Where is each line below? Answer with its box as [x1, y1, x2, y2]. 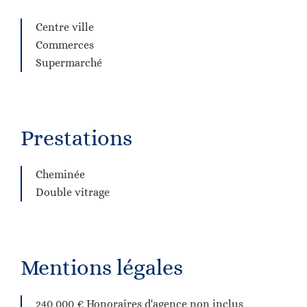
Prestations [21, 125, 132, 150]
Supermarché [36, 56, 102, 69]
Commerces [36, 38, 94, 51]
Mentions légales [21, 255, 183, 280]
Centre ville [36, 21, 94, 34]
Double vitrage [36, 186, 110, 199]
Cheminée [36, 168, 85, 181]
